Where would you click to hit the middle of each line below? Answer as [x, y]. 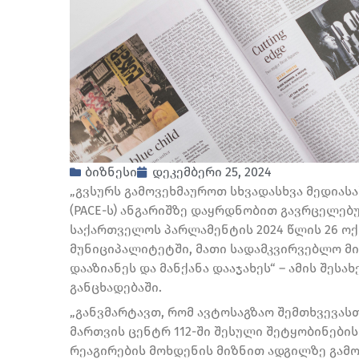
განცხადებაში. [116, 287]
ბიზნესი [111, 171]
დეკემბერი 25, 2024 [212, 171]
